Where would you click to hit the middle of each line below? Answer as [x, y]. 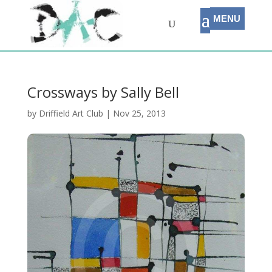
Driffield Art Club [71, 113]
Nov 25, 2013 [139, 113]
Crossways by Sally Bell [103, 92]
